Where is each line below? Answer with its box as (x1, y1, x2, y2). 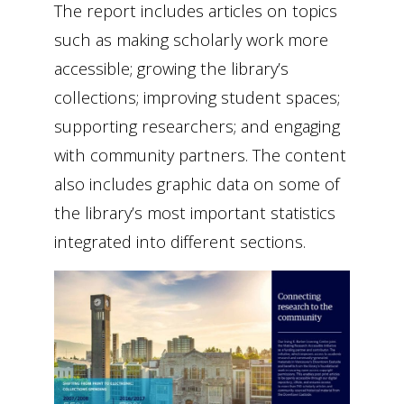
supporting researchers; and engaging (54, 115, 340, 138)
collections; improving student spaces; (54, 86, 340, 109)
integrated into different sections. (54, 230, 306, 253)
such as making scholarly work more (54, 28, 328, 51)
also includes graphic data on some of (54, 172, 340, 196)
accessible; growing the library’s (54, 57, 289, 80)
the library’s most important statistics (54, 201, 335, 225)
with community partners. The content (54, 143, 346, 167)
